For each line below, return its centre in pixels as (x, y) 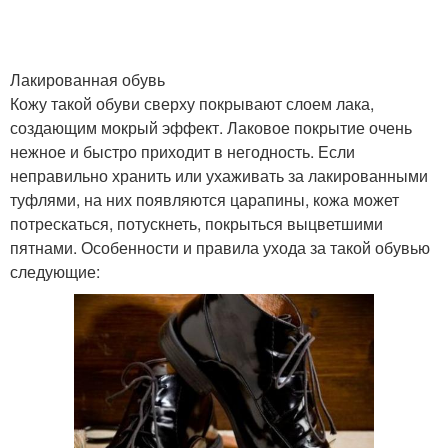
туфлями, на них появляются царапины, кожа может (204, 199)
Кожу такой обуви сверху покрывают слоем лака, (192, 103)
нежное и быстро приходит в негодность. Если (182, 151)
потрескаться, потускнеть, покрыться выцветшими (196, 223)
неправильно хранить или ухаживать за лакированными (219, 175)
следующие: (55, 271)
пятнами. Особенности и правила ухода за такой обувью (220, 247)
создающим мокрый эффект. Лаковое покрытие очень (211, 127)
